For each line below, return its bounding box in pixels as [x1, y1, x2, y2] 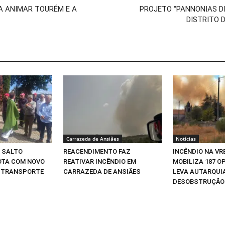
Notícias [176, 135, 196, 142]
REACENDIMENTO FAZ [63, 147, 131, 155]
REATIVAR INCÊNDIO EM [63, 157, 136, 165]
